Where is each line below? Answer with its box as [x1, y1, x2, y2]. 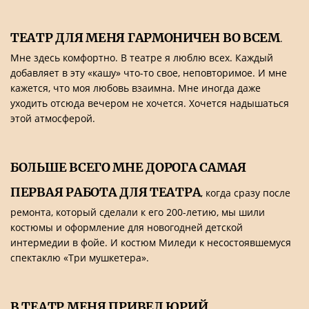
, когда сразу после [201, 186, 291, 199]
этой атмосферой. [10, 112, 95, 125]
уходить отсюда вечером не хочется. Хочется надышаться [10, 97, 289, 110]
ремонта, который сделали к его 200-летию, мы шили [10, 206, 265, 219]
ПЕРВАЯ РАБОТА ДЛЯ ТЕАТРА [10, 184, 201, 200]
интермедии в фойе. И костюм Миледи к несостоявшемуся [10, 236, 291, 249]
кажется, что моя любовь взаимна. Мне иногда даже [10, 81, 261, 94]
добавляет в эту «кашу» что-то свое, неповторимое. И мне [10, 66, 287, 79]
